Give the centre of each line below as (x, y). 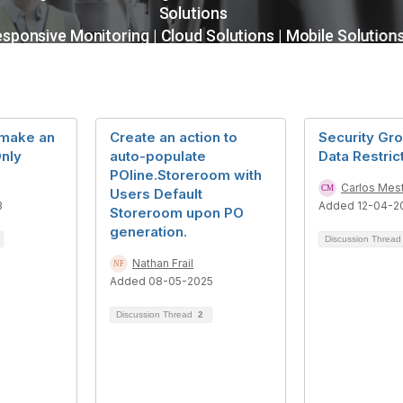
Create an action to (174, 137)
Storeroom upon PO (177, 213)
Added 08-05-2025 (161, 281)
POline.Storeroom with (186, 175)
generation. (148, 232)
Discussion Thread (156, 314)
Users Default (156, 194)
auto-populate (158, 156)
